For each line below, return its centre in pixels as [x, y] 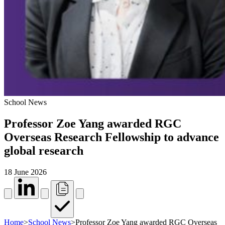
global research [44, 151]
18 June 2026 [25, 172]
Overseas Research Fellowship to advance [111, 137]
